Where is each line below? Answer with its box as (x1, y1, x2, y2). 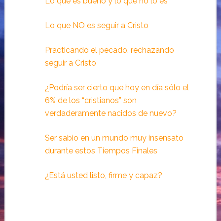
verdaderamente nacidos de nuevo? (44, 108, 177, 118)
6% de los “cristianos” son (44, 95, 137, 105)
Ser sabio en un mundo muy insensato (44, 133, 184, 143)
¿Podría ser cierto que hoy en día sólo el (44, 82, 189, 92)
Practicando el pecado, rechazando (44, 45, 174, 55)
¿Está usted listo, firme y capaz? (44, 170, 162, 180)
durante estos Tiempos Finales (44, 146, 157, 155)
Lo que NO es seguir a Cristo (44, 20, 148, 30)
